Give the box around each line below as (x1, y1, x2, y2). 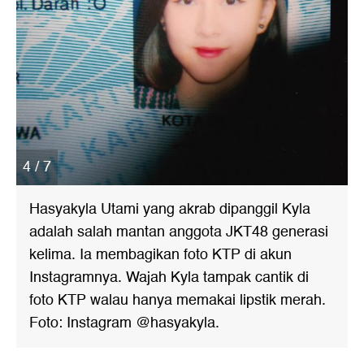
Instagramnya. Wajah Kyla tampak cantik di (29, 266, 309, 290)
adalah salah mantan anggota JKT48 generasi (29, 220, 328, 245)
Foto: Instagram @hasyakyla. (29, 311, 219, 336)
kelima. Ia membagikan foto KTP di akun (29, 243, 292, 267)
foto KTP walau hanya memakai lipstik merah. (29, 288, 326, 313)
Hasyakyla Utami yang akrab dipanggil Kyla (29, 197, 310, 222)
